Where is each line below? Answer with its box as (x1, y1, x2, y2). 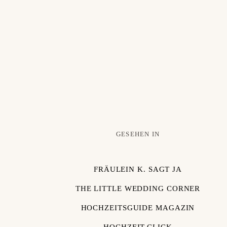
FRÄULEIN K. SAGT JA (93, 165, 182, 174)
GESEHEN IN (116, 130, 160, 138)
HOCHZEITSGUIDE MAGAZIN (81, 204, 195, 212)
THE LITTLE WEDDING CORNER (75, 184, 201, 193)
